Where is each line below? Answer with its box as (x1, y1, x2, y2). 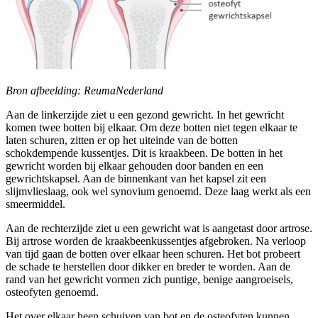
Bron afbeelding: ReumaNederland (6, 84, 163, 97)
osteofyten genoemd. (6, 286, 99, 299)
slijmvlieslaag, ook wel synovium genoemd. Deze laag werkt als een (6, 185, 311, 198)
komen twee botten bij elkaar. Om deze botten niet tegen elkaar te (6, 121, 297, 134)
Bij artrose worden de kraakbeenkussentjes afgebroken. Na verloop (6, 235, 306, 248)
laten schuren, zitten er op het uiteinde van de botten (6, 134, 238, 147)
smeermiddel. (6, 198, 65, 211)
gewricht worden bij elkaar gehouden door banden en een (6, 160, 263, 172)
